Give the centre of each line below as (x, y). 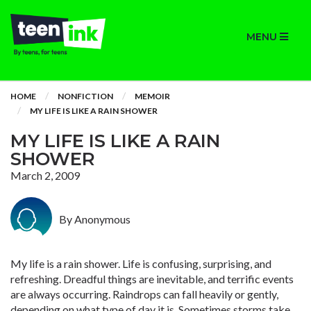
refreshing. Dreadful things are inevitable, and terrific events (152, 279)
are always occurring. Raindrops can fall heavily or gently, (144, 294)
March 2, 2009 (45, 175)
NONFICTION (85, 96)
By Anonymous (95, 219)
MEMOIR (152, 96)
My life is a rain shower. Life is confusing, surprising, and (141, 263)
